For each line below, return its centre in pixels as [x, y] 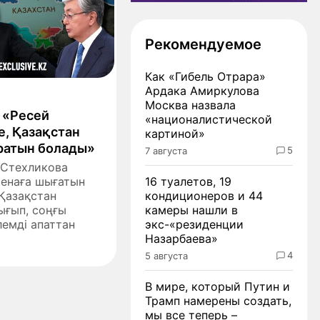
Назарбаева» [181, 238]
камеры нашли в [191, 210]
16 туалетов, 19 [188, 181]
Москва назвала [190, 105]
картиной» [175, 133]
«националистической [209, 119]
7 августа [166, 150]
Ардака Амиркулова [202, 90]
